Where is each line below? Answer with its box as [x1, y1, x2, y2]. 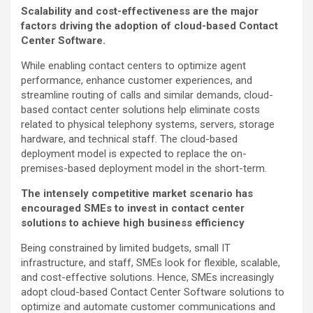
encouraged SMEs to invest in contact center [21, 202, 245, 215]
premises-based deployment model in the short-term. [21, 162, 267, 175]
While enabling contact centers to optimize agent [21, 59, 246, 73]
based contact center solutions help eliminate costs [21, 103, 260, 117]
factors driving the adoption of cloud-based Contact [21, 20, 278, 33]
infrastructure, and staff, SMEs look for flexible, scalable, [21, 256, 280, 270]
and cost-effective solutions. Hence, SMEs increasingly [21, 271, 274, 284]
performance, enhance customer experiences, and [21, 74, 252, 87]
